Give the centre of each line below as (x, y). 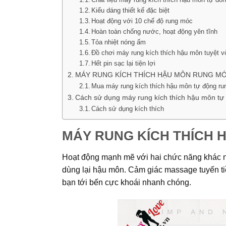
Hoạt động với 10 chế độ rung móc (142, 21)
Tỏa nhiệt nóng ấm (119, 42)
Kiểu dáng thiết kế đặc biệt (131, 11)
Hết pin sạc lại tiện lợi (124, 64)
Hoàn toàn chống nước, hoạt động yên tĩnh (155, 32)
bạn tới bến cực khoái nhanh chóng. (126, 182)
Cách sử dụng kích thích (128, 109)
